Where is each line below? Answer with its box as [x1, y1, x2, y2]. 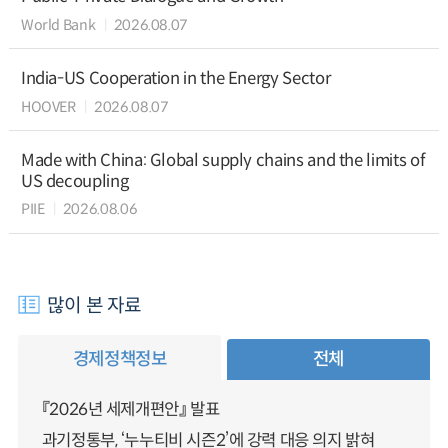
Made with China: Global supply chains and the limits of [20, 149, 425, 171]
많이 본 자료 [46, 293, 143, 318]
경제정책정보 [72, 347, 167, 370]
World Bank [20, 15, 96, 34]
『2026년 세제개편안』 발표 [41, 399, 220, 421]
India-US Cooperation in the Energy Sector [20, 68, 331, 90]
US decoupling [20, 170, 129, 192]
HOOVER [20, 97, 76, 116]
